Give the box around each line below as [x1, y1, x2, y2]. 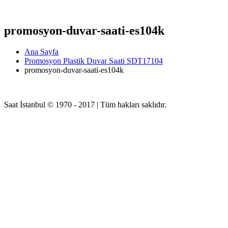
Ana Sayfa [24, 47, 59, 56]
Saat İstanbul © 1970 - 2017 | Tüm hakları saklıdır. [4, 100, 166, 109]
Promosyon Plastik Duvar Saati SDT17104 [24, 56, 163, 66]
